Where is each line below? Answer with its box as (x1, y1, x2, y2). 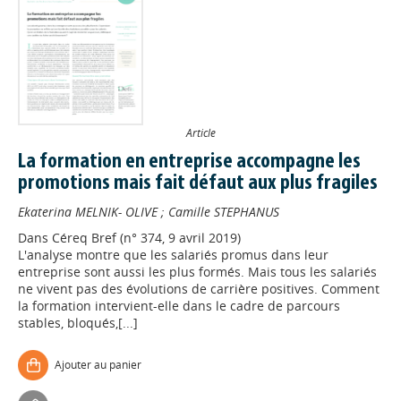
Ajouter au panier (55, 357, 141, 372)
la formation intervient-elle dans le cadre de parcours (18, 297, 340, 314)
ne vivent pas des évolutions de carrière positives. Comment (18, 280, 380, 297)
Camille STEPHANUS (168, 203, 279, 220)
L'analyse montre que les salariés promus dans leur (18, 246, 328, 263)
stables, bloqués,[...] (18, 314, 138, 331)
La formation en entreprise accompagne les (18, 151, 361, 173)
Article (185, 125, 216, 140)
